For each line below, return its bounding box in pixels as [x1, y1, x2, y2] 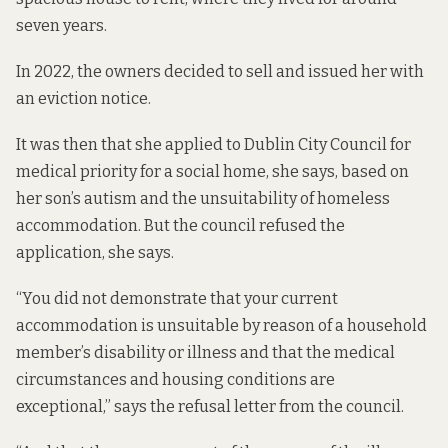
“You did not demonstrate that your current [16, 289, 338, 309]
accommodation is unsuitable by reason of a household [16, 316, 427, 336]
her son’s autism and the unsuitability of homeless [16, 188, 390, 208]
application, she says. [16, 242, 174, 262]
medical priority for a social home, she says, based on [16, 161, 409, 181]
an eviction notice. [16, 88, 151, 108]
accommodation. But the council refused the [16, 215, 345, 235]
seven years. [16, 15, 107, 35]
